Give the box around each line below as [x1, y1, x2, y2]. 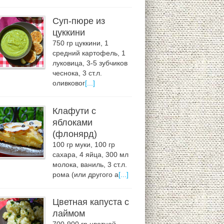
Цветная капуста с [52, 197, 129, 207]
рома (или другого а [52, 170, 119, 178]
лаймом [52, 208, 85, 219]
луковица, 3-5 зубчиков [52, 59, 128, 67]
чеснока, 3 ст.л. [52, 69, 102, 77]
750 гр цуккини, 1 [52, 39, 109, 47]
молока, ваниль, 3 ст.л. [52, 160, 127, 168]
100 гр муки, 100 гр [52, 140, 115, 148]
